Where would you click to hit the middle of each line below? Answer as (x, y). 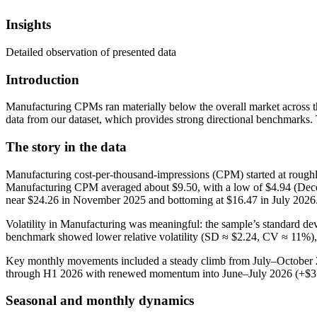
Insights (28, 25)
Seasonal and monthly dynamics (100, 301)
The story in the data (66, 147)
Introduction (42, 79)
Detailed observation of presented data (91, 52)
